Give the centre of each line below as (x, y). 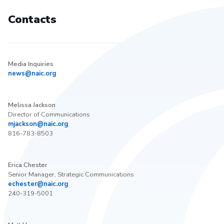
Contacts (32, 19)
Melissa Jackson (32, 105)
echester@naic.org (38, 184)
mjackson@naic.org (38, 124)
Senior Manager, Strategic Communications (71, 174)
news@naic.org (32, 73)
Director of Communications (49, 114)
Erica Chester (28, 165)
